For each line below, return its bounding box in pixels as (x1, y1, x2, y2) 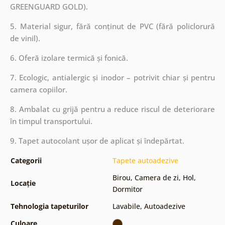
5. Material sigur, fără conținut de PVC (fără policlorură (10, 21, 215, 31)
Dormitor (112, 184, 143, 194)
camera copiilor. (10, 84, 67, 94)
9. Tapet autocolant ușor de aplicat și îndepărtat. (10, 135, 184, 146)
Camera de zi (134, 172, 179, 182)
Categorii (10, 155, 42, 165)
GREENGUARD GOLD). (10, 1, 88, 12)
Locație (10, 178, 36, 188)
